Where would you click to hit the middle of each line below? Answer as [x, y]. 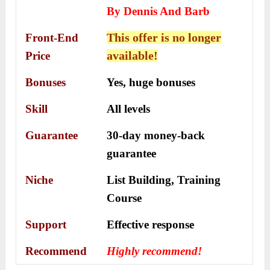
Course [124, 198]
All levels [129, 108]
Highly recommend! [156, 251]
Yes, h [121, 82]
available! [133, 55]
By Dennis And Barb [159, 11]
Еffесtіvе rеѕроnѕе [151, 224]
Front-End [52, 37]
